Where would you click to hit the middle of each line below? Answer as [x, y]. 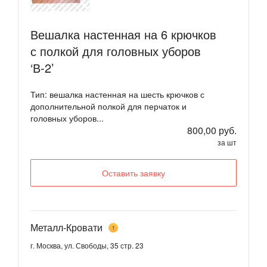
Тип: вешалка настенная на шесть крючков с [117, 94]
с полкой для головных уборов [116, 51]
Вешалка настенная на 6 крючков [123, 35]
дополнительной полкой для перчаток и [108, 106]
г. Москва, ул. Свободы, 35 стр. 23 [87, 245]
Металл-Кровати [66, 227]
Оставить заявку [133, 173]
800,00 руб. [212, 131]
